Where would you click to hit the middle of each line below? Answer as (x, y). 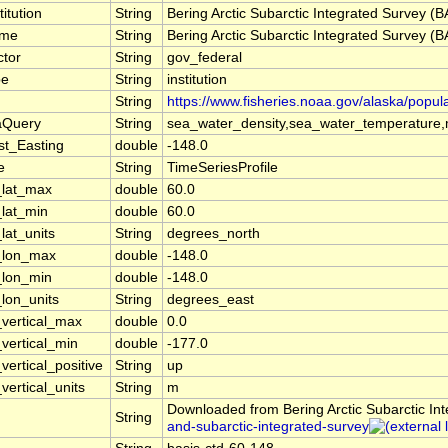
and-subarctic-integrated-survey (268, 427)
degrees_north (213, 234)
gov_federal (204, 58)
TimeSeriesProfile (222, 168)
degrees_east (210, 300)
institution (197, 80)
